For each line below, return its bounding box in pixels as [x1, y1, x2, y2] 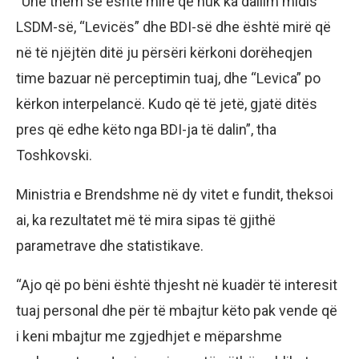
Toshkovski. [16, 146, 92, 163]
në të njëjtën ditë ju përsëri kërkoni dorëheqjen [16, 43, 313, 61]
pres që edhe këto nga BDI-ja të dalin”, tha [16, 120, 276, 138]
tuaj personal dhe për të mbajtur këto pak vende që [16, 301, 337, 319]
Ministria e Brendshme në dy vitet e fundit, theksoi [16, 185, 333, 203]
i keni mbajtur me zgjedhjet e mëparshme [16, 327, 282, 345]
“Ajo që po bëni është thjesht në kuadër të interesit [16, 276, 337, 293]
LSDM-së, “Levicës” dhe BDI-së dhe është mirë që [16, 18, 331, 35]
